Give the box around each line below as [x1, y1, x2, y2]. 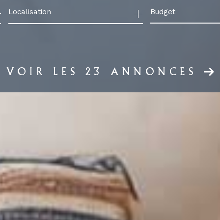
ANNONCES [103, 65, 196, 78]
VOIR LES [6, 65, 85, 78]
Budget [150, 7, 175, 17]
